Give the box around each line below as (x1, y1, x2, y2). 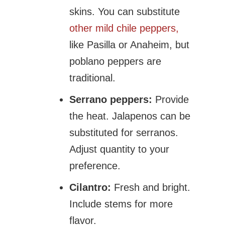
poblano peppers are (69, 55, 162, 67)
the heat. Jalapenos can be (69, 110, 191, 122)
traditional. (69, 72, 116, 83)
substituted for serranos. (69, 127, 179, 138)
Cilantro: (69, 181, 111, 193)
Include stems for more (69, 198, 173, 209)
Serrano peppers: (69, 93, 153, 105)
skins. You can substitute (69, 6, 180, 17)
